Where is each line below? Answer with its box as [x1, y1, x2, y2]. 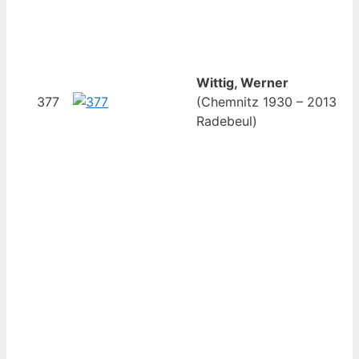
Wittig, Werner [196, 75, 288, 91]
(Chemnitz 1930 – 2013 [196, 94, 337, 111]
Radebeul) [196, 113, 257, 130]
